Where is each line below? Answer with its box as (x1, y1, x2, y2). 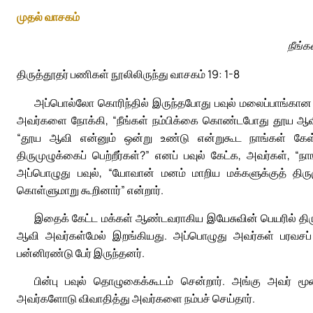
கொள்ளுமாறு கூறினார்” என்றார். (17, 182, 163, 198)
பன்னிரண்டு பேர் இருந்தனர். (17, 245, 145, 261)
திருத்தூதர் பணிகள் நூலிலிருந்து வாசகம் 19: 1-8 (17, 66, 240, 82)
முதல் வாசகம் (17, 9, 80, 25)
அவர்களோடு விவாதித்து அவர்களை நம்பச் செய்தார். (17, 291, 255, 307)
